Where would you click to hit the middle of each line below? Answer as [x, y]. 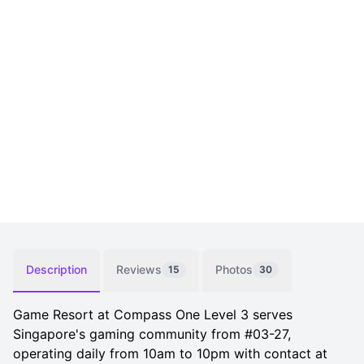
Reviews [139, 269]
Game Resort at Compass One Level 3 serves [153, 314]
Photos [234, 269]
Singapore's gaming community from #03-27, [152, 334]
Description [56, 269]
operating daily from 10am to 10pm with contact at [170, 353]
